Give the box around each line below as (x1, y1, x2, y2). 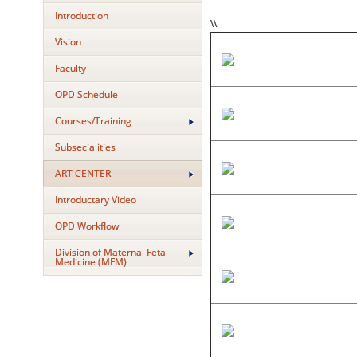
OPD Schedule (54, 88, 118, 101)
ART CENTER (54, 167, 111, 180)
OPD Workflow (54, 219, 119, 233)
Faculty (54, 61, 86, 75)
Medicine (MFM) (54, 255, 127, 269)
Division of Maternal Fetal (54, 245, 168, 259)
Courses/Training (54, 114, 131, 127)
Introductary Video (54, 193, 136, 206)
